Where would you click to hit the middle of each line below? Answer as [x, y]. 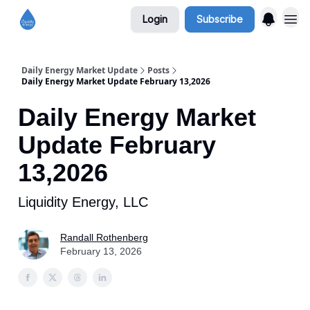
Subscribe [220, 19]
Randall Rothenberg [104, 237]
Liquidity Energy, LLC [83, 202]
